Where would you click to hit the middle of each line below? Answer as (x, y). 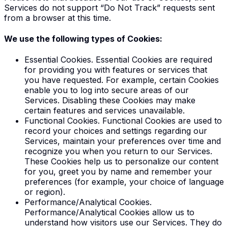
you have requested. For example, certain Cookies (122, 80)
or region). (45, 192)
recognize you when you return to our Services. (118, 151)
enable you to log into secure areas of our (107, 90)
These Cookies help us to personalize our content (121, 162)
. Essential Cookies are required (152, 60)
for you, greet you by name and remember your (118, 172)
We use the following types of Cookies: (83, 38)
